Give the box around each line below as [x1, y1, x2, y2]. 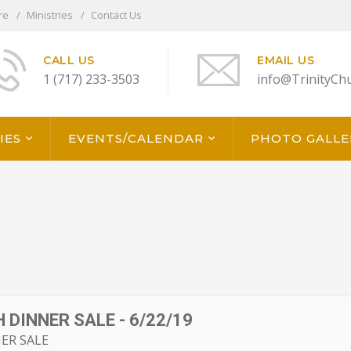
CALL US [43, 53, 95, 67]
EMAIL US [257, 53, 314, 67]
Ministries [27, 8, 73, 23]
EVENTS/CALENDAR [68, 131, 204, 147]
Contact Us [91, 8, 142, 23]
